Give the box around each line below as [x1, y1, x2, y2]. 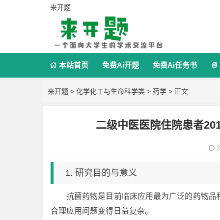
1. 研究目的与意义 [65, 168, 137, 178]
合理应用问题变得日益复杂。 [51, 207, 153, 215]
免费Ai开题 [102, 61, 139, 69]
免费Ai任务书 [153, 61, 197, 69]
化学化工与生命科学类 [76, 87, 145, 95]
